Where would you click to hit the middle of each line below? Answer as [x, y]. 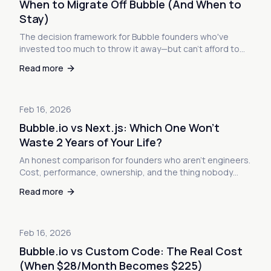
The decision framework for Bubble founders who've [124, 37]
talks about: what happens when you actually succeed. [129, 184]
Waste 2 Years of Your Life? [91, 142]
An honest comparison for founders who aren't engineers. [135, 160]
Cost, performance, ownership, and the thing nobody [126, 172]
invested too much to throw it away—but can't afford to [129, 49]
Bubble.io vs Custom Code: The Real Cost [131, 251]
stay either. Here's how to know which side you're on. [124, 61]
